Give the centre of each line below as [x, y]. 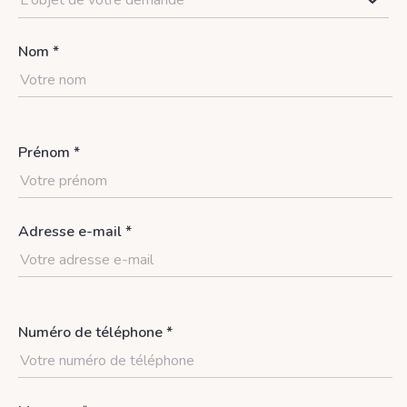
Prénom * [49, 153]
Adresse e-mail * [75, 232]
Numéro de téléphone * [95, 333]
